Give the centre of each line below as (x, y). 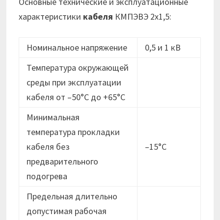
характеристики (51, 17)
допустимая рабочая (67, 211)
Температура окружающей (78, 68)
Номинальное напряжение (77, 48)
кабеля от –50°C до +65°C (76, 97)
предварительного (63, 162)
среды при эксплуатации (74, 82)
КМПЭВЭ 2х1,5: (142, 17)
